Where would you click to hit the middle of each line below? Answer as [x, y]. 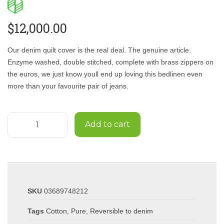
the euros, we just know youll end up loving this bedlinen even [105, 74]
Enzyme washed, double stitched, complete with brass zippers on [110, 62]
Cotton [56, 211]
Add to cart [107, 124]
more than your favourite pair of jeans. [68, 86]
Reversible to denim [121, 211]
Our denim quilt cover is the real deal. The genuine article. [99, 50]
